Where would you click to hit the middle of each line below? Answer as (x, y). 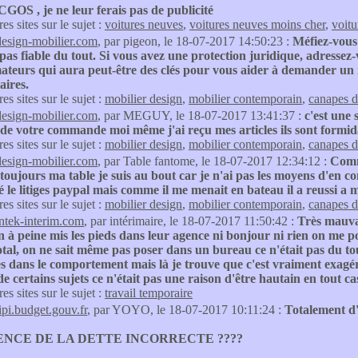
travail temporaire (149, 293)
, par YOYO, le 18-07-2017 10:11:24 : (186, 310)
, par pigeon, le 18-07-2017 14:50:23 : (195, 41)
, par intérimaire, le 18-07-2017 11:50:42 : (191, 221)
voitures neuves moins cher (257, 24)
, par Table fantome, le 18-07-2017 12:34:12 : (214, 161)
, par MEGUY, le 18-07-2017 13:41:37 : (201, 115)
